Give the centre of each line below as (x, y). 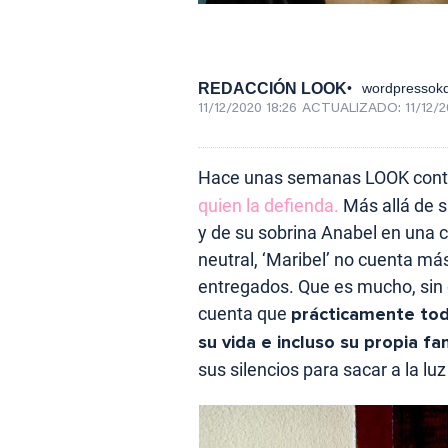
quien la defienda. (268, 205)
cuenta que (244, 313)
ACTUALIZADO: (353, 108)
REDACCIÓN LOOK (272, 88)
